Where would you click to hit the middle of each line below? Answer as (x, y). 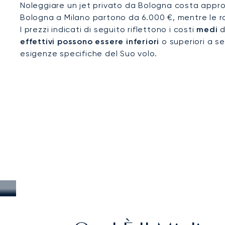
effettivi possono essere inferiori (90, 41)
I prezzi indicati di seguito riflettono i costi (108, 29)
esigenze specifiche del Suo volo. (89, 53)
